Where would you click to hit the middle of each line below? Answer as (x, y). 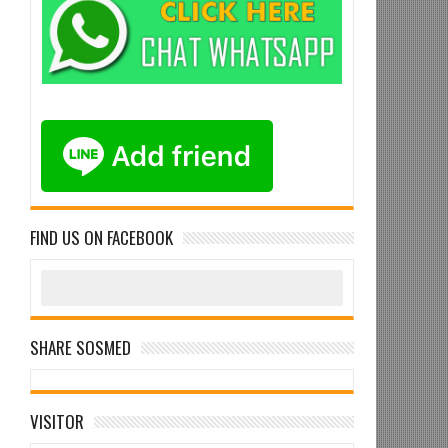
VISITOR (57, 422)
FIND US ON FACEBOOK (102, 238)
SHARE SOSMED (81, 348)
